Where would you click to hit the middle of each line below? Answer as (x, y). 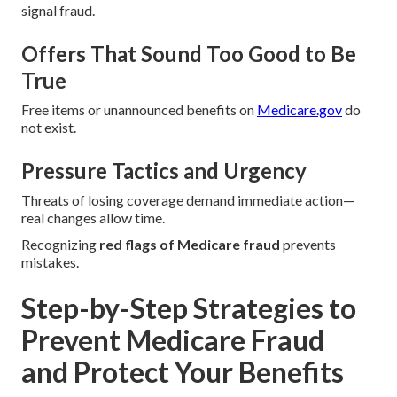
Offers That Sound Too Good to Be (189, 54)
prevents (308, 245)
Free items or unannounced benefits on (139, 110)
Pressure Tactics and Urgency (164, 171)
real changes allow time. (93, 218)
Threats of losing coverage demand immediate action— (188, 200)
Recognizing (60, 245)
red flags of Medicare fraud (190, 245)
